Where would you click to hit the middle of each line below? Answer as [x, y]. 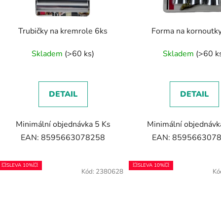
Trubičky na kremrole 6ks [63, 31]
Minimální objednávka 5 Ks [63, 125]
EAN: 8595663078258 [63, 138]
